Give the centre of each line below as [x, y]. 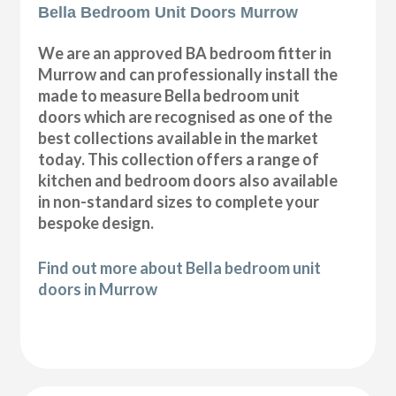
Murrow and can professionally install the [188, 74]
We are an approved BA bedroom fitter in [185, 53]
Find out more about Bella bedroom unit [180, 267]
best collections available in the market [179, 137]
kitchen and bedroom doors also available [188, 180]
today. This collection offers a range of [179, 159]
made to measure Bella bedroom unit [169, 95]
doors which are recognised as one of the [186, 116]
